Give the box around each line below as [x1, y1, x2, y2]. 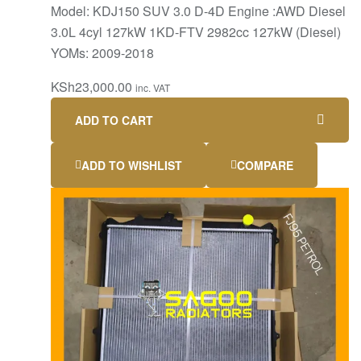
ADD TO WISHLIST [81, 156, 182, 173]
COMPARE [237, 156, 293, 173]
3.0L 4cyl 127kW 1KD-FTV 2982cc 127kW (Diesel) [51, 22, 341, 41]
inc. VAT [135, 80, 170, 94]
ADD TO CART [75, 111, 153, 128]
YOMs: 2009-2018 [51, 43, 154, 62]
